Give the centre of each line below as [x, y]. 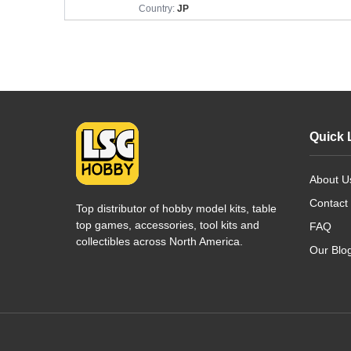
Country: [158, 9]
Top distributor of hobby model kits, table [176, 209]
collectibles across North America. [159, 242]
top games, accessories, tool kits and [168, 225]
